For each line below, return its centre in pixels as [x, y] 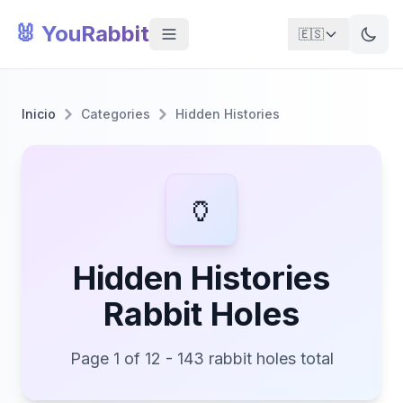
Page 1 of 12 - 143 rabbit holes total [201, 358]
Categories [116, 114]
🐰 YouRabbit [82, 34]
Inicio [39, 114]
